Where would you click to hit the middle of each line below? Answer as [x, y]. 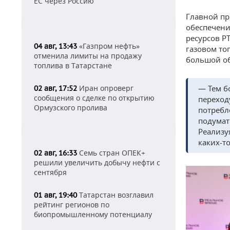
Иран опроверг [105, 88]
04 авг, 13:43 [55, 46]
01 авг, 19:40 [55, 195]
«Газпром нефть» [108, 46]
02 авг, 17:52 [55, 88]
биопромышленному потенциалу [93, 214]
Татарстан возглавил [115, 195]
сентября [50, 172]
